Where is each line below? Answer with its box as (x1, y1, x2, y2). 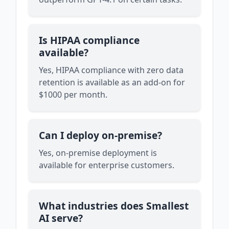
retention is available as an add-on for (39, 76, 185, 88)
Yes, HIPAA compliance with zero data (39, 64, 184, 76)
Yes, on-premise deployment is (39, 147, 157, 158)
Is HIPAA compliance (39, 33, 140, 47)
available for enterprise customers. (39, 159, 174, 171)
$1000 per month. (39, 88, 107, 100)
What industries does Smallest (39, 198, 189, 213)
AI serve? (39, 211, 83, 225)
